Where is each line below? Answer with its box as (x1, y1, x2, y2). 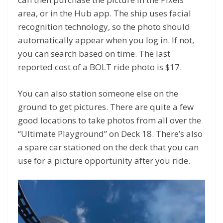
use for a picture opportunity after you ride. (18, 154, 192, 166)
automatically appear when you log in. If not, (18, 34, 194, 46)
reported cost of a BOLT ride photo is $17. (18, 61, 184, 73)
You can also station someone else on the (18, 87, 178, 99)
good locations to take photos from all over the (18, 114, 201, 126)
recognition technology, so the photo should (18, 21, 190, 33)
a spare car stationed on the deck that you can (18, 141, 199, 153)
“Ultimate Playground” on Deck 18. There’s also (18, 127, 203, 139)
